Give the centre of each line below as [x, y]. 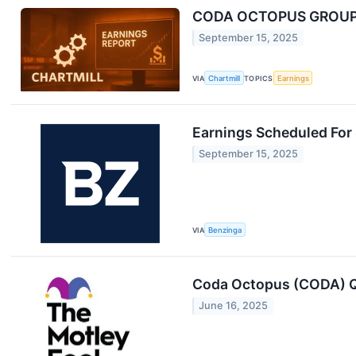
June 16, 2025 [234, 306]
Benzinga [225, 230]
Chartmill [224, 78]
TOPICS [259, 78]
